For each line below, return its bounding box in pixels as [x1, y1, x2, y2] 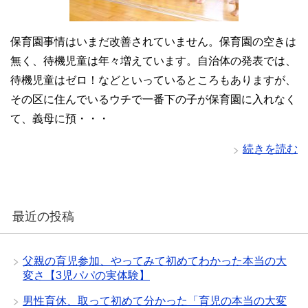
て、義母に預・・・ [10, 113, 109, 125]
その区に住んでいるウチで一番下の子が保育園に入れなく [10, 93, 296, 106]
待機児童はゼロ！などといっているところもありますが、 [10, 74, 296, 87]
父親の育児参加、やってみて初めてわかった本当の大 [23, 255, 287, 267]
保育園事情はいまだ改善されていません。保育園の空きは [10, 36, 296, 48]
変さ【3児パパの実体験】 [23, 269, 150, 282]
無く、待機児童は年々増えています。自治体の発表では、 [10, 55, 296, 67]
